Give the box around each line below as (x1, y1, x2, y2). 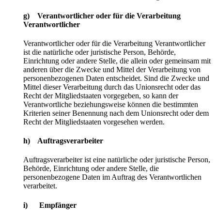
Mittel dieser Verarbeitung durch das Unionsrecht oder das (23, 82, 201, 91)
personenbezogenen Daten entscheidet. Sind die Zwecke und (23, 74, 209, 82)
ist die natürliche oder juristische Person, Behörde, (23, 47, 176, 56)
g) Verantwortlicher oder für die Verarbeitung (23, 11, 181, 20)
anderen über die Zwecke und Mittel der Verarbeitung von (23, 65, 201, 74)
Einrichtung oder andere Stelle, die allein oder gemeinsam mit (23, 56, 211, 65)
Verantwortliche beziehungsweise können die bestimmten (23, 100, 198, 108)
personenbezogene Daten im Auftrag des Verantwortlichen (23, 173, 201, 182)
